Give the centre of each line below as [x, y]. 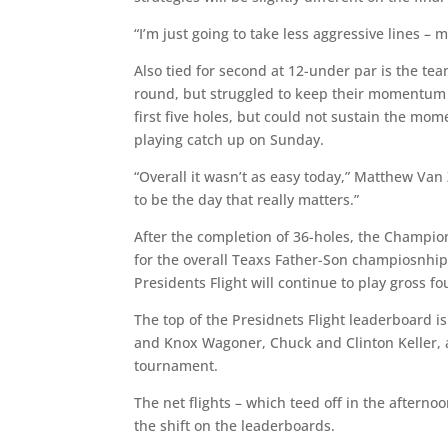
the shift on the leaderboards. [235, 425]
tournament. [178, 365]
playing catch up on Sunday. [229, 139]
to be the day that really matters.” [251, 199]
